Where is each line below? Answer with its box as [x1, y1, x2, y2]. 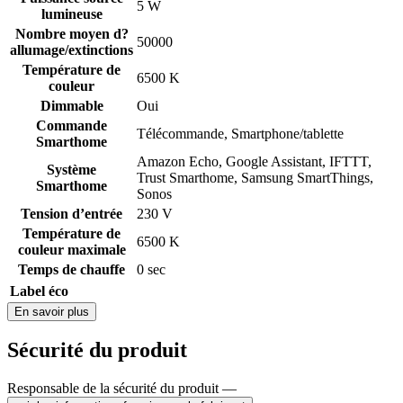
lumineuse [40, 5, 103, 22]
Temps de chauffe [18, 261, 125, 277]
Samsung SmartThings [241, 169, 370, 185]
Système [47, 161, 96, 177]
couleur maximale [17, 241, 126, 257]
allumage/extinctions [10, 41, 133, 58]
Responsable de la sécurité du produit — [7, 381, 237, 397]
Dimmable [40, 97, 103, 113]
